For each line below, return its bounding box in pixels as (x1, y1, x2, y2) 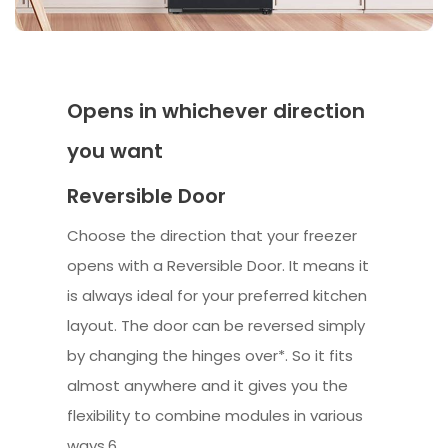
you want (67, 136, 164, 165)
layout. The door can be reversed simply (67, 314, 366, 336)
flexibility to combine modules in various (67, 404, 364, 426)
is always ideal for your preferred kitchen (67, 284, 368, 306)
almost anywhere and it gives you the (67, 374, 349, 396)
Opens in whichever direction (67, 96, 366, 125)
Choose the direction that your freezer (67, 224, 358, 246)
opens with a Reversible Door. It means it (67, 254, 370, 276)
